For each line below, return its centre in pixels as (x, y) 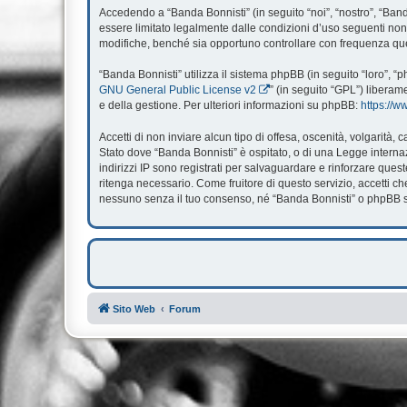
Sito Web (134, 308)
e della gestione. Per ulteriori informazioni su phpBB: (230, 106)
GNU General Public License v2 (178, 90)
